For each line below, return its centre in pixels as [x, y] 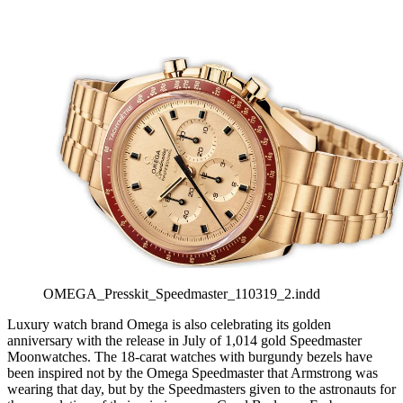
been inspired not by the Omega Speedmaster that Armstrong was [193, 373]
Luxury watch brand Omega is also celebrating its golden [169, 325]
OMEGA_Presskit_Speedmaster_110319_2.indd [182, 294]
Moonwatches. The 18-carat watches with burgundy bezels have [190, 357]
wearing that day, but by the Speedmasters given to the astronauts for [201, 390]
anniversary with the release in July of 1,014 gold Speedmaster [184, 341]
